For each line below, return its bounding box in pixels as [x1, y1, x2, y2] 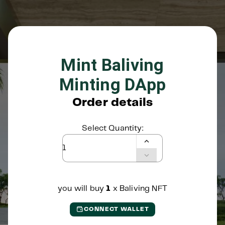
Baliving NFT [119, 185, 167, 192]
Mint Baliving [61, 55, 164, 75]
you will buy [58, 185, 106, 192]
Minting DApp [59, 74, 166, 94]
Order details [72, 97, 153, 108]
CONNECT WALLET [84, 206, 150, 212]
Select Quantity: [82, 125, 143, 132]
